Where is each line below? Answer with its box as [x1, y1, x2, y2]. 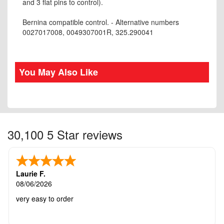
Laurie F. [16, 168, 45, 179]
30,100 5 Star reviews [7, 125, 122, 143]
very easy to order [16, 193, 73, 204]
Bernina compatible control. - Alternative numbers [22, 17, 179, 27]
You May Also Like [19, 65, 98, 79]
